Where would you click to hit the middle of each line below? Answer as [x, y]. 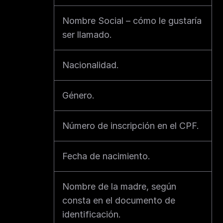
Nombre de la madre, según [119, 186]
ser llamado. [87, 35]
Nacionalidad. [91, 65]
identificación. [92, 214]
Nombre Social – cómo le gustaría [132, 21]
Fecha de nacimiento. [106, 156]
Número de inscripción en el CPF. [131, 126]
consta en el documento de [119, 200]
